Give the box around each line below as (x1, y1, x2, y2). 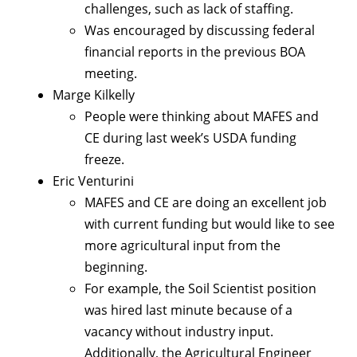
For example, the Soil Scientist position (84, 280, 316, 298)
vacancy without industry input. (84, 323, 273, 341)
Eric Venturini (53, 172, 134, 190)
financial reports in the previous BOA (84, 43, 305, 61)
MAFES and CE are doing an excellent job (84, 194, 327, 212)
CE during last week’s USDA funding (84, 129, 296, 147)
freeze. (84, 151, 124, 169)
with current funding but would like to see (84, 215, 335, 233)
